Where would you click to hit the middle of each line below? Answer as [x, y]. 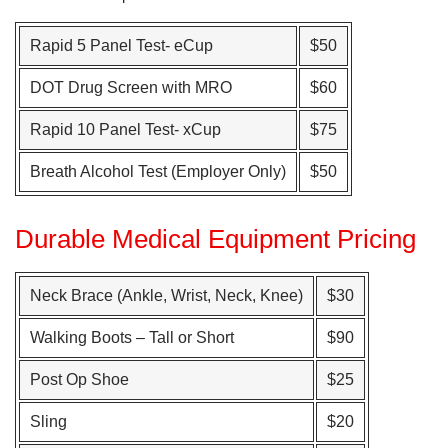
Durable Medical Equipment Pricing [215, 239]
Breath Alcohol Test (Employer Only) [158, 171]
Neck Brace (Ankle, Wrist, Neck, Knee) [166, 295]
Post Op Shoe [79, 379]
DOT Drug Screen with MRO [131, 87]
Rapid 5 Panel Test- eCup [121, 45]
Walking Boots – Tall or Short [132, 337]
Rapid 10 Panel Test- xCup [125, 129]
